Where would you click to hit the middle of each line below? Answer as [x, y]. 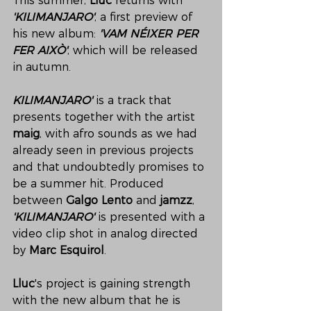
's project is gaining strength [114, 284]
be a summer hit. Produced [90, 184]
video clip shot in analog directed [107, 234]
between [39, 200]
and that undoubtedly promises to [110, 167]
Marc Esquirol [67, 250]
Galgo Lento [101, 200]
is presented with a [153, 217]
